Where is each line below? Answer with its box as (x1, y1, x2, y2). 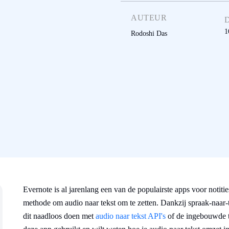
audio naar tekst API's (96, 212, 166, 220)
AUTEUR (131, 13, 167, 22)
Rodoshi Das (131, 30, 167, 38)
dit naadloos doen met (23, 212, 96, 220)
